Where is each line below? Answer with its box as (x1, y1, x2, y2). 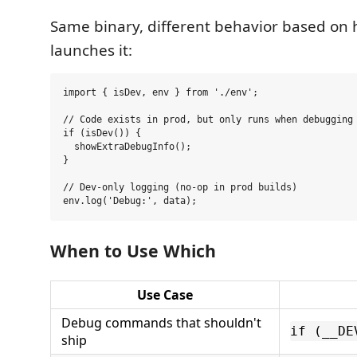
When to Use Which (50, 239, 216, 263)
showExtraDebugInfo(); (63, 141, 191, 153)
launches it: (50, 40, 132, 61)
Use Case (137, 286, 193, 304)
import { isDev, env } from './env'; (63, 87, 258, 99)
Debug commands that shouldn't (61, 314, 261, 332)
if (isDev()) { (63, 127, 141, 139)
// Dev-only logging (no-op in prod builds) (63, 182, 297, 194)
